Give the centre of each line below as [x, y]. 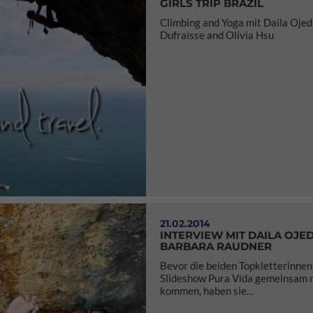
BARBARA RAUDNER [216, 246]
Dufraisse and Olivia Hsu [217, 35]
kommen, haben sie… [207, 291]
